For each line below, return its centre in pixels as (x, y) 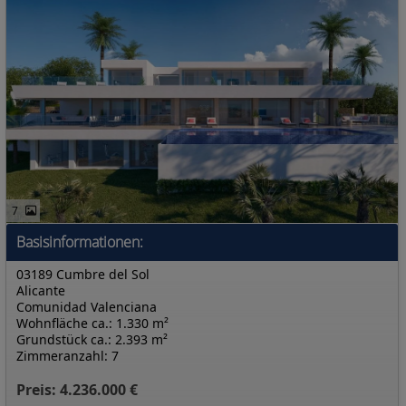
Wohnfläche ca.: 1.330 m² (92, 323)
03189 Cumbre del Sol (83, 274)
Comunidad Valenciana (87, 307)
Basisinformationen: (80, 242)
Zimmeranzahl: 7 (68, 356)
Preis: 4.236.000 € (77, 390)
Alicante (41, 290)
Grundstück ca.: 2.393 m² (92, 339)
